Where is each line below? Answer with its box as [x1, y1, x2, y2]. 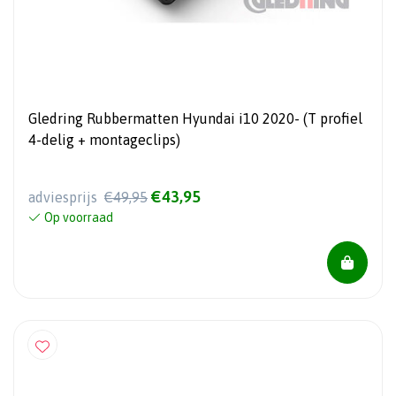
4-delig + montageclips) [28, 131, 180, 148]
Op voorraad [44, 210, 113, 225]
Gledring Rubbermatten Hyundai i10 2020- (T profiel [28, 110, 362, 126]
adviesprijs [28, 189, 101, 206]
